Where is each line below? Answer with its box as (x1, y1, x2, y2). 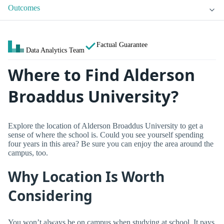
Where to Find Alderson (8, 64, 195, 86)
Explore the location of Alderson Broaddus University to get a (8, 121, 203, 130)
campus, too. (8, 148, 48, 157)
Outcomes (8, 3, 40, 12)
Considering (8, 186, 92, 205)
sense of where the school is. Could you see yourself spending (8, 130, 203, 139)
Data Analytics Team (26, 46, 84, 54)
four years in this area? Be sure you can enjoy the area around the (8, 139, 213, 148)
